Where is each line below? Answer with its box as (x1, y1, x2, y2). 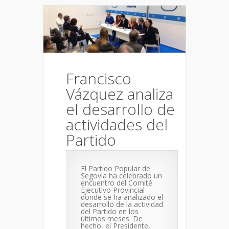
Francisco (66, 68, 131, 89)
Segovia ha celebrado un (81, 171, 162, 181)
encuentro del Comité (81, 178, 152, 188)
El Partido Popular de (81, 164, 150, 174)
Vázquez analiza (66, 83, 173, 105)
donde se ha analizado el (81, 192, 163, 202)
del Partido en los (81, 207, 139, 217)
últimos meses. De (81, 214, 143, 224)
